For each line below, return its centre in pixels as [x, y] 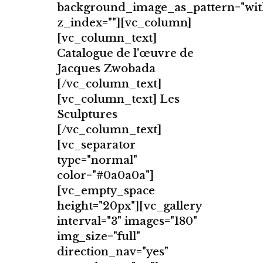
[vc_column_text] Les [118, 99]
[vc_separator [96, 145]
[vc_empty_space [106, 190]
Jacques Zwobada [106, 68]
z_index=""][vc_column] [124, 23]
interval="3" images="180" [127, 221]
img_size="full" [99, 236]
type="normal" [97, 160]
